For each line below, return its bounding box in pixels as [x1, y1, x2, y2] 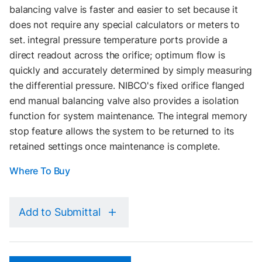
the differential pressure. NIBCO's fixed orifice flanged [9, 80, 244, 91]
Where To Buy [9, 165, 71, 177]
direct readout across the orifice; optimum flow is [9, 49, 225, 61]
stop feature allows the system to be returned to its [9, 125, 235, 137]
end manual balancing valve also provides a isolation [9, 95, 239, 106]
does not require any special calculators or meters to [9, 19, 240, 30]
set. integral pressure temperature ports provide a [9, 34, 227, 46]
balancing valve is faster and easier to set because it [9, 4, 238, 15]
